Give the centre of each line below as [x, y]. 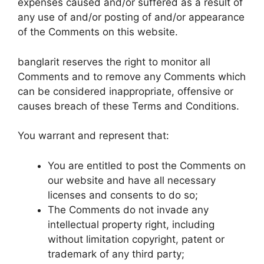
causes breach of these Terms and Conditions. [128, 106]
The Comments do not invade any [128, 209]
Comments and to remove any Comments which [132, 76]
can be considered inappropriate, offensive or [126, 91]
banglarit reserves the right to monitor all [114, 62]
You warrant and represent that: [93, 136]
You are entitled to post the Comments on [147, 165]
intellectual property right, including [131, 224]
